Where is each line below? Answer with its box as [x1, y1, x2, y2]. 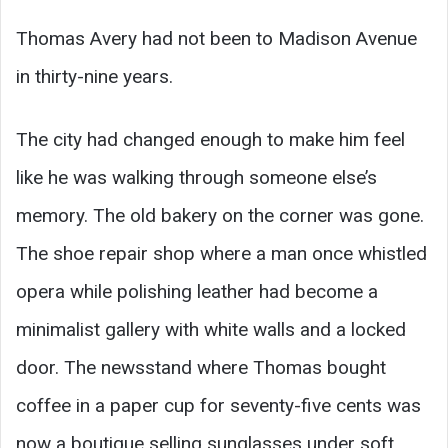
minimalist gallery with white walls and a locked [16, 317, 406, 341]
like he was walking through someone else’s [16, 165, 377, 189]
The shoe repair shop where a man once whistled [16, 241, 427, 265]
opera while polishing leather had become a [16, 279, 378, 303]
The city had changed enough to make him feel [16, 127, 405, 151]
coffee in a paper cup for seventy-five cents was [16, 393, 421, 417]
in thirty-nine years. [16, 64, 173, 88]
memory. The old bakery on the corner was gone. [16, 203, 424, 227]
